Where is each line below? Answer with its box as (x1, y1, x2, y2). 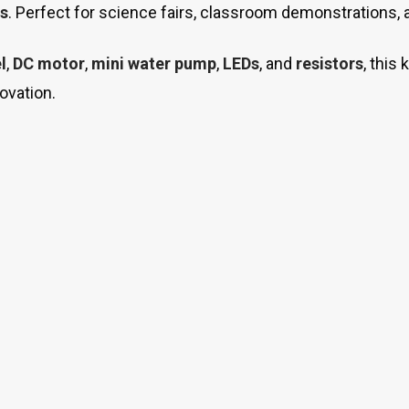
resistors (296, 54, 363, 73)
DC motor (13, 54, 85, 73)
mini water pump (91, 54, 216, 73)
